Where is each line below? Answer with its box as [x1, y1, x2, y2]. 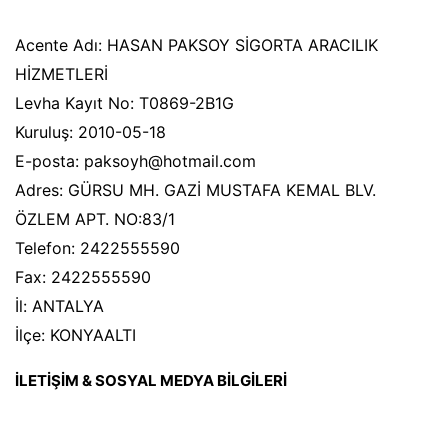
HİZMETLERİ [15, 64, 108, 84]
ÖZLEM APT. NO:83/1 [15, 209, 175, 229]
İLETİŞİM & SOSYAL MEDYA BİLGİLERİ [15, 371, 287, 390]
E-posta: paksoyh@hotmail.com [15, 151, 256, 171]
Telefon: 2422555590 [15, 238, 180, 258]
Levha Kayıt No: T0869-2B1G [15, 93, 234, 113]
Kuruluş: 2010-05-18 [15, 122, 166, 142]
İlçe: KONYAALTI [15, 325, 136, 345]
